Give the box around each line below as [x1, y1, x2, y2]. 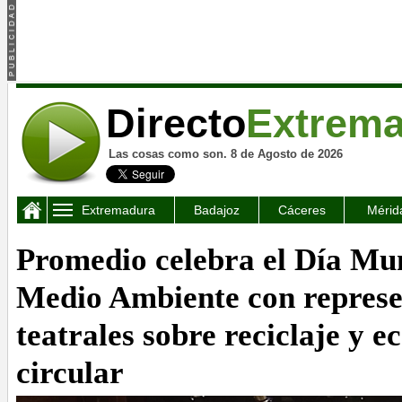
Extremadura [82, 203, 155, 217]
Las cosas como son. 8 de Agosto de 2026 [109, 147, 343, 161]
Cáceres [277, 203, 326, 217]
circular [16, 354, 124, 390]
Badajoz [194, 203, 240, 217]
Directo [106, 100, 246, 146]
